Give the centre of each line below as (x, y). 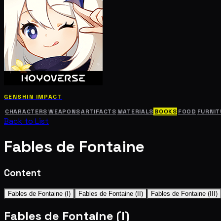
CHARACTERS (26, 111)
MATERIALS (135, 111)
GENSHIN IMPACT (33, 96)
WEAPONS (64, 111)
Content (22, 173)
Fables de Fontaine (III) (184, 193)
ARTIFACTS (99, 111)
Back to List (26, 121)
